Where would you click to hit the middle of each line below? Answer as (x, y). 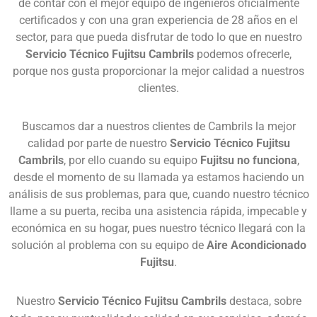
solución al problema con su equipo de (109, 245)
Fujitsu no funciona (248, 160)
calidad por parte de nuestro (98, 143)
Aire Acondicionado (256, 245)
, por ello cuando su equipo (132, 160)
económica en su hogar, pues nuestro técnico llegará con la (158, 228)
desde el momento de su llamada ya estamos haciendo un (158, 177)
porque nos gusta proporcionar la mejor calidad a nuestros (158, 71)
